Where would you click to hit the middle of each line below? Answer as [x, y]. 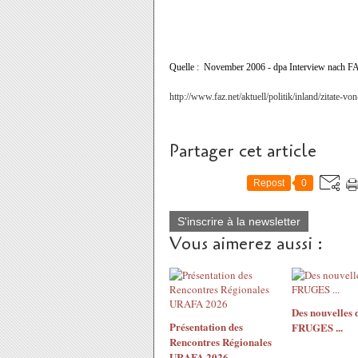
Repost [269, 183]
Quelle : [185, 67]
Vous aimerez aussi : [246, 244]
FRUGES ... [317, 327]
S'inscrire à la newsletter [239, 221]
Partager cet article [243, 151]
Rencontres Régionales [221, 342]
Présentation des [206, 326]
